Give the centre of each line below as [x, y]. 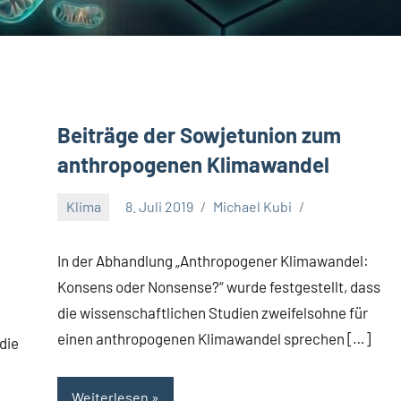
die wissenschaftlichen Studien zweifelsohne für [213, 312]
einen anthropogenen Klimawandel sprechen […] [214, 338]
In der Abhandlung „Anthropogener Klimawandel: [213, 260]
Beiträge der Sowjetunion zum [199, 134]
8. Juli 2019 [160, 207]
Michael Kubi [253, 207]
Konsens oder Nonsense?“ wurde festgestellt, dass [219, 286]
